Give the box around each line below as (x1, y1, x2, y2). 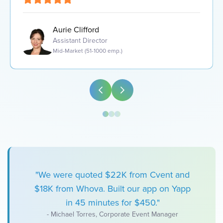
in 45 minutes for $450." (65, 197, 160, 208)
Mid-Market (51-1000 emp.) (53, 47, 122, 55)
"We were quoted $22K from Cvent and (35, 169, 190, 180)
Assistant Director (53, 36, 108, 45)
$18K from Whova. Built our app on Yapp (34, 183, 191, 194)
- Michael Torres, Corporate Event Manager (47, 210, 178, 219)
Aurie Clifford (53, 25, 99, 35)
